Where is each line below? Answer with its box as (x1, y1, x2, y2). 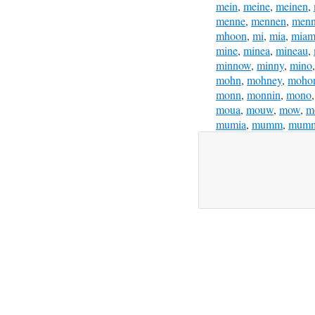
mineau (276, 43, 308, 58)
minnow (216, 58, 251, 72)
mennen (251, 13, 286, 28)
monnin (247, 87, 281, 102)
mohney (247, 72, 282, 87)
